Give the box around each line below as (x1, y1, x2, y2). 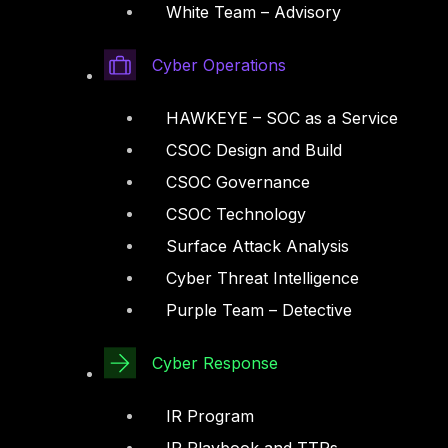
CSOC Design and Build (166, 140, 342, 161)
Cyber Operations (152, 55, 286, 76)
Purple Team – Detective (166, 300, 352, 321)
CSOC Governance (166, 172, 310, 193)
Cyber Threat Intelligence (166, 268, 359, 289)
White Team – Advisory (166, 2, 341, 23)
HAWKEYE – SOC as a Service (166, 108, 398, 129)
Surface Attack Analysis (166, 236, 349, 257)
